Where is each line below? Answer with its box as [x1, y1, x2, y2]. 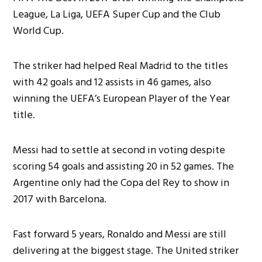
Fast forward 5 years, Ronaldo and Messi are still [13, 226, 227, 243]
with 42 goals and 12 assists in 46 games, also [13, 74, 212, 91]
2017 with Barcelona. [13, 191, 107, 208]
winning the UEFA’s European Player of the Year [13, 90, 230, 108]
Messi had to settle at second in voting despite [13, 142, 226, 159]
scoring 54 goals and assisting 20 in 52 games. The [13, 158, 235, 175]
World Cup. [13, 22, 64, 40]
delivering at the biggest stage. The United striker [13, 242, 239, 260]
